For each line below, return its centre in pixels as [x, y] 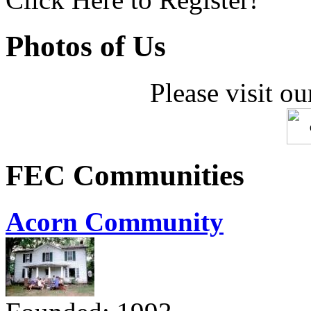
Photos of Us [86, 47]
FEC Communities [125, 176]
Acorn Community [115, 221]
